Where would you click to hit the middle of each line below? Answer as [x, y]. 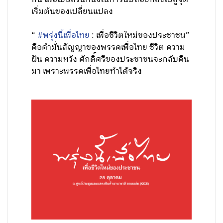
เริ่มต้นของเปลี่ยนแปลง [72, 12]
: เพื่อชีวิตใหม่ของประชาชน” [140, 36]
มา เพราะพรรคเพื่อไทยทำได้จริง [87, 71]
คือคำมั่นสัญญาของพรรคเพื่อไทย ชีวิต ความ [109, 48]
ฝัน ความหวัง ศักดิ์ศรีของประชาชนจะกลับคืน [111, 59]
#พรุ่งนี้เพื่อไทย [64, 36]
